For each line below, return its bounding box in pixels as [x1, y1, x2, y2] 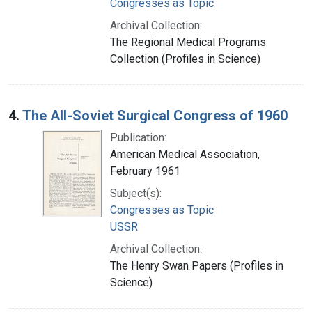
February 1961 [110, 164, 180, 178]
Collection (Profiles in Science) [110, 52, 260, 65]
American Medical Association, [110, 147, 260, 161]
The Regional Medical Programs [110, 35, 266, 49]
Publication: [110, 130, 166, 144]
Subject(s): [110, 186, 162, 200]
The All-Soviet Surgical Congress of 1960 [22, 107, 288, 124]
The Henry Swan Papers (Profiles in [110, 258, 283, 272]
